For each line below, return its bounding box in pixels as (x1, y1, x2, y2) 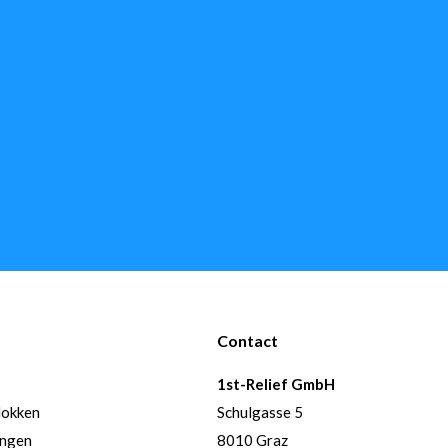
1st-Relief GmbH (217, 375, 336, 393)
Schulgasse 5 (217, 403, 304, 421)
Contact (217, 331, 279, 350)
